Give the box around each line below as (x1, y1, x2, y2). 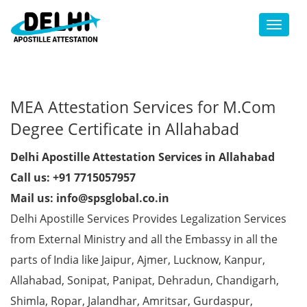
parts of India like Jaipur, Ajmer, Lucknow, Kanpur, (10, 252, 265, 267)
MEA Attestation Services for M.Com (10, 96, 275, 118)
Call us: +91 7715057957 (10, 170, 136, 185)
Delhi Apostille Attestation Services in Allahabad (10, 149, 275, 164)
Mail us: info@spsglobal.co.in (10, 191, 169, 206)
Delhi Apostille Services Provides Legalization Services (10, 211, 286, 226)
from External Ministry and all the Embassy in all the (10, 232, 278, 247)
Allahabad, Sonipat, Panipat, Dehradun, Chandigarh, (10, 273, 279, 288)
